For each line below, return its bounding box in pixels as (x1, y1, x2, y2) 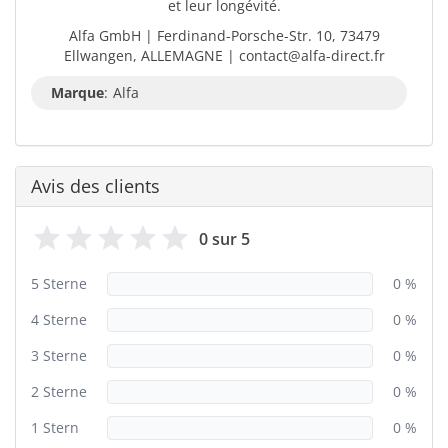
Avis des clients (31, 174, 160, 198)
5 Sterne (31, 274, 87, 293)
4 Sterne (31, 310, 87, 329)
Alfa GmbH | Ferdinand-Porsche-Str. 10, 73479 (68, 26, 380, 45)
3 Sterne (31, 346, 87, 365)
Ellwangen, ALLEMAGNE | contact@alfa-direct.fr (63, 46, 385, 65)
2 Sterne (31, 382, 87, 401)
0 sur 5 (199, 228, 250, 250)
